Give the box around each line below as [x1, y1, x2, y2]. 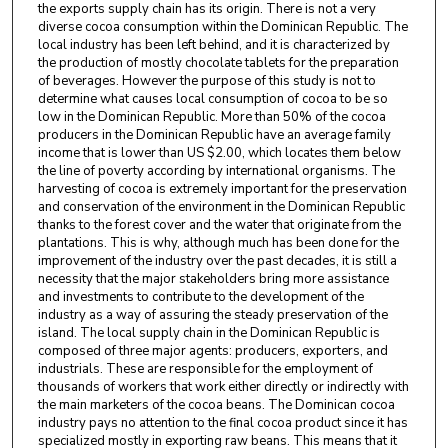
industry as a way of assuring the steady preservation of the [37, 306, 388, 325]
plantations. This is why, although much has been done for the [37, 234, 399, 253]
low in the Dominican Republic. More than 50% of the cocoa [37, 108, 386, 127]
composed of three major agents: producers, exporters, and [37, 342, 388, 361]
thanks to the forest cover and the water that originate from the [37, 216, 401, 235]
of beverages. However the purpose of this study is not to [37, 72, 376, 91]
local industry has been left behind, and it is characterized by [37, 36, 390, 55]
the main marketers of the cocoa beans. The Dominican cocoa [37, 396, 395, 415]
